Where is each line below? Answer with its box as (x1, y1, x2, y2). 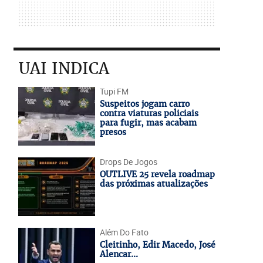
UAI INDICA (18, 58, 109, 79)
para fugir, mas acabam (99, 117, 197, 128)
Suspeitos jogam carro (99, 99, 190, 109)
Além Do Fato (99, 227, 149, 238)
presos (99, 127, 126, 137)
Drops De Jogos (99, 156, 157, 167)
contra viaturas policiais (99, 108, 198, 119)
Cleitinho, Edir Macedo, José (99, 240, 215, 250)
